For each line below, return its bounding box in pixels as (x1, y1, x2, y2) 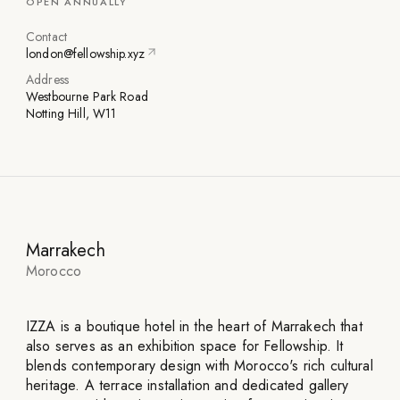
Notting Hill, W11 (26, 104, 117, 123)
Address (26, 71, 69, 89)
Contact (26, 28, 67, 46)
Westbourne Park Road (26, 87, 148, 106)
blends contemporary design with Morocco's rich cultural (26, 355, 373, 377)
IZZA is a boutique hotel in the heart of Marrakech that (26, 316, 362, 337)
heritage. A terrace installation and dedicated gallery (26, 375, 349, 396)
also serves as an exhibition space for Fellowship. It (26, 336, 344, 357)
